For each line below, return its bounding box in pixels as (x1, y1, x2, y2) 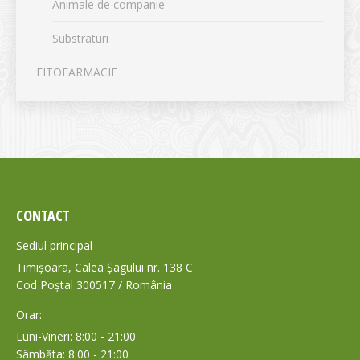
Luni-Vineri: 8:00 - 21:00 (16, 329, 136, 344)
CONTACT (16, 206, 70, 225)
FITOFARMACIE (36, 64, 117, 80)
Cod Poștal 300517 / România (16, 277, 172, 292)
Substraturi (52, 31, 108, 46)
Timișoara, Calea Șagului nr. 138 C (16, 260, 193, 275)
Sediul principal (16, 238, 92, 253)
